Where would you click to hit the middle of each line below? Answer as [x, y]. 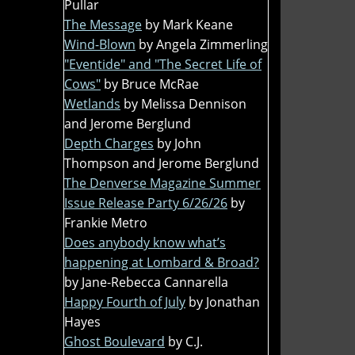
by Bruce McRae [151, 84]
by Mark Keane [189, 24]
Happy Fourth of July [125, 302]
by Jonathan [224, 302]
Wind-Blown [100, 44]
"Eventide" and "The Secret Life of [163, 64]
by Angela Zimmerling [203, 44]
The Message [103, 24]
